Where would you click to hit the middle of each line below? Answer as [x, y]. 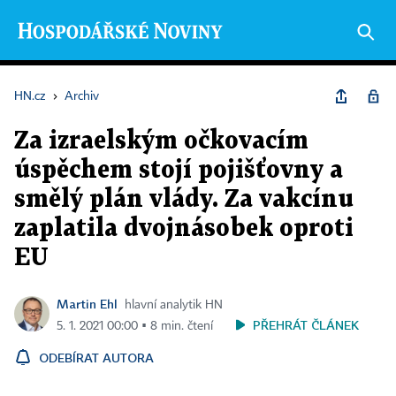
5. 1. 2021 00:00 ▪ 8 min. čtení [135, 326]
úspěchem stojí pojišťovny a [179, 171]
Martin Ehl [87, 304]
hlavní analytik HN [174, 305]
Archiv [82, 96]
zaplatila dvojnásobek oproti [184, 229]
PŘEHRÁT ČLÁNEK [306, 325]
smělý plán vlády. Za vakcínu [184, 200]
